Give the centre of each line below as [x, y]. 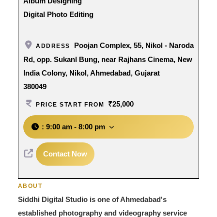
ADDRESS [53, 46]
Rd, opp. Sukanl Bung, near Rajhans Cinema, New [108, 59]
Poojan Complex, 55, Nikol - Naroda [134, 45]
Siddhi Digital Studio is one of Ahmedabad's [92, 199]
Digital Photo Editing [58, 14]
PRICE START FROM [70, 104]
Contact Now [65, 154]
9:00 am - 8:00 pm [75, 126]
